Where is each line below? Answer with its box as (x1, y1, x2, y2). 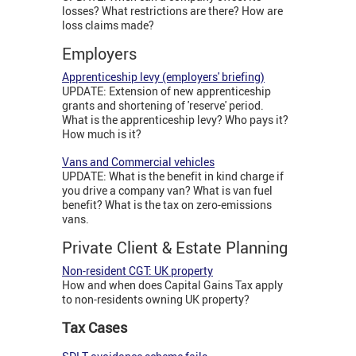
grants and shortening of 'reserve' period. (62, 98, 266, 114)
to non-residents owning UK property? (62, 292, 250, 308)
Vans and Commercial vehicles (62, 154, 215, 170)
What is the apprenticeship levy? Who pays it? (62, 112, 288, 128)
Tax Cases (62, 318, 130, 338)
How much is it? (62, 126, 144, 142)
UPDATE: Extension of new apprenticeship (62, 83, 271, 99)
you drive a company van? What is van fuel (62, 183, 273, 199)
